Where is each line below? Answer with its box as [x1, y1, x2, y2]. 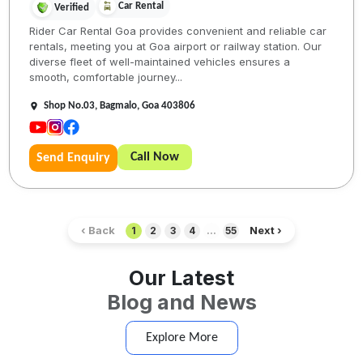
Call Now [130, 151, 180, 164]
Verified [54, 2, 90, 13]
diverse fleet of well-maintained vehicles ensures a [29, 55, 291, 69]
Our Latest [129, 266, 234, 291]
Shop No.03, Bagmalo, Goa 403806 [44, 100, 196, 112]
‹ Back [81, 224, 115, 237]
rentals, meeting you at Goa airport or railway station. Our [29, 40, 322, 53]
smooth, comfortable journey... [29, 70, 183, 84]
